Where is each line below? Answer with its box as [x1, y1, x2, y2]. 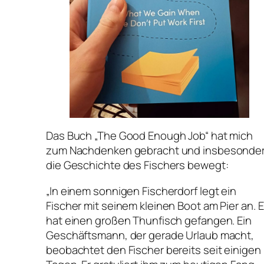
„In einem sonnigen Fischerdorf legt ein [46, 183, 237, 199]
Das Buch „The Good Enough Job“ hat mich [46, 128, 253, 144]
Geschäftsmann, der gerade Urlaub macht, [46, 227, 255, 243]
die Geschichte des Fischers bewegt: [46, 157, 229, 173]
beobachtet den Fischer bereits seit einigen [46, 242, 261, 258]
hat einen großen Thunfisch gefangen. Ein [46, 212, 252, 228]
